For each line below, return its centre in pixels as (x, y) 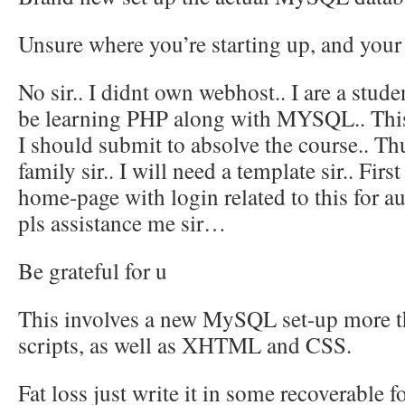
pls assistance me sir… (122, 222)
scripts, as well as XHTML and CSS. (185, 344)
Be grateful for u (93, 270)
